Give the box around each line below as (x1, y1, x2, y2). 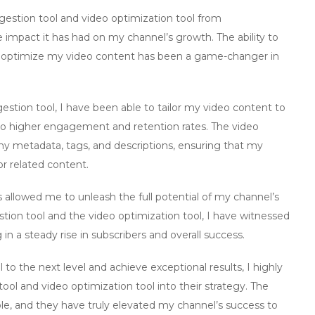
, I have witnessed (202, 210, 290, 222)
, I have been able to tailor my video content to (55, 101, 285, 114)
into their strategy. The (155, 280, 269, 292)
